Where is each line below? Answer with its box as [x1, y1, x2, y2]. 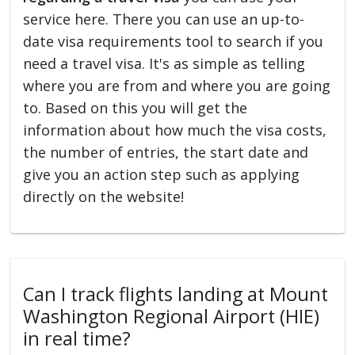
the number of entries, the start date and [23, 142, 309, 162]
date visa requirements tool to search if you [23, 31, 324, 51]
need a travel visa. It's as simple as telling [23, 53, 306, 73]
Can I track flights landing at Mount [23, 281, 329, 307]
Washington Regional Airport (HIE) [23, 303, 320, 329]
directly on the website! [23, 186, 185, 206]
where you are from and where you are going [23, 75, 331, 95]
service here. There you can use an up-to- [23, 9, 305, 29]
